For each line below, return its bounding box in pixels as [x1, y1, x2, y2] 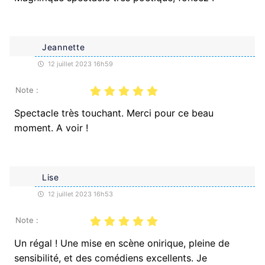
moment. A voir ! [14, 121, 88, 134]
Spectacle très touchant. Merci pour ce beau [14, 106, 214, 119]
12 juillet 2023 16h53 [46, 189, 113, 198]
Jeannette [42, 41, 85, 52]
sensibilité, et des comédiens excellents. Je [14, 251, 207, 264]
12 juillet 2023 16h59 [46, 59, 113, 68]
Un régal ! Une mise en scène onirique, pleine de [14, 237, 230, 249]
